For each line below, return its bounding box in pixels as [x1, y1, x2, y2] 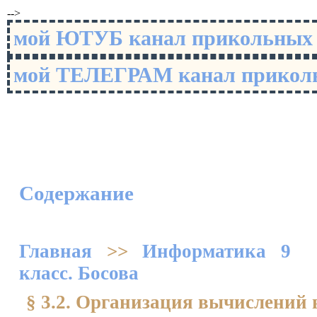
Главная [19, 241, 92, 262]
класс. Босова [19, 263, 139, 284]
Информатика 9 [142, 241, 292, 262]
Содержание [19, 182, 134, 205]
